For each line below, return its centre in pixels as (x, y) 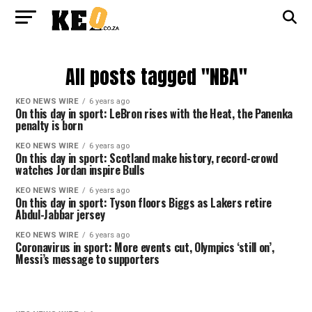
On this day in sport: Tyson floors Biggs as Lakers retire (144, 203)
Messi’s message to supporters (88, 259)
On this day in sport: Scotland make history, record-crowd (147, 158)
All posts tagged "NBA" (156, 77)
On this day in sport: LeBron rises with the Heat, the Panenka (154, 114)
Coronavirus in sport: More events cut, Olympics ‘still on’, (145, 247)
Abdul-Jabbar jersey (60, 214)
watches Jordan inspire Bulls (80, 170)
